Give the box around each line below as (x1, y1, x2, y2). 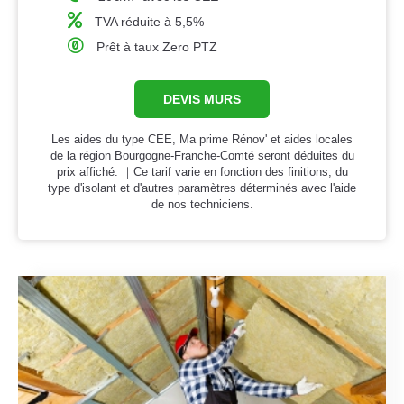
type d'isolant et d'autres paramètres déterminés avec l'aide (48, 181, 356, 196)
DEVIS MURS (163, 92, 241, 107)
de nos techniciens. (151, 197, 253, 212)
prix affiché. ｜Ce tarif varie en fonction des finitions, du (56, 165, 348, 179)
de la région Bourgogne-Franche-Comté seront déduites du (50, 149, 354, 163)
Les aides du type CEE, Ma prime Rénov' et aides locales (51, 133, 353, 147)
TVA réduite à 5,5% (95, 14, 205, 30)
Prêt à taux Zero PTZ (96, 40, 218, 55)
